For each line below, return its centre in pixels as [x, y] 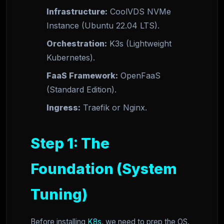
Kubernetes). [71, 57]
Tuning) [59, 194]
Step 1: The [70, 143]
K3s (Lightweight [139, 43]
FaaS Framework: [82, 75]
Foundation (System [104, 169]
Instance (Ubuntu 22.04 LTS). [103, 25]
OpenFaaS [139, 75]
